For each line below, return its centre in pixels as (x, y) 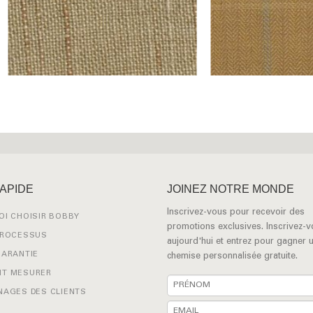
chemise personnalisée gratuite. (232, 257)
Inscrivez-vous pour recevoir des (236, 213)
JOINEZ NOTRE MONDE (231, 189)
